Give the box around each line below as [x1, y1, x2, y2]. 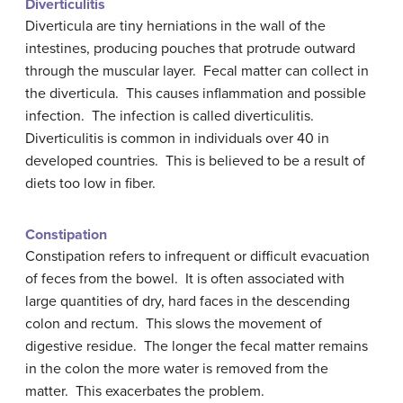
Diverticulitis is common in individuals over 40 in [25, 130, 329, 148]
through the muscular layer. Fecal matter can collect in [25, 62, 369, 80]
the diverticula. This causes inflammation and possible [25, 85, 366, 103]
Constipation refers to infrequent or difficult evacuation [25, 247, 370, 265]
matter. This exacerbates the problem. [25, 382, 264, 400]
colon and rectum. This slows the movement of [25, 315, 322, 333]
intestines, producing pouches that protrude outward [25, 40, 355, 58]
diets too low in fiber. [25, 175, 156, 193]
